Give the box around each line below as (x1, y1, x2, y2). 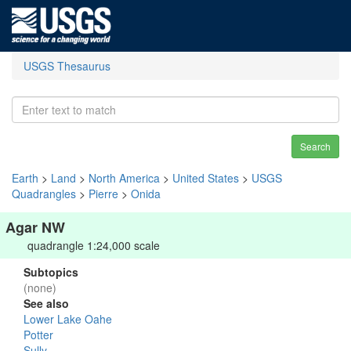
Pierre (89, 186, 118, 201)
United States (172, 170, 239, 186)
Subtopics (24, 264, 78, 280)
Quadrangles (12, 186, 76, 201)
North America (89, 170, 160, 186)
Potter (24, 327, 53, 342)
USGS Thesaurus (24, 58, 110, 74)
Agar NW (5, 217, 65, 237)
